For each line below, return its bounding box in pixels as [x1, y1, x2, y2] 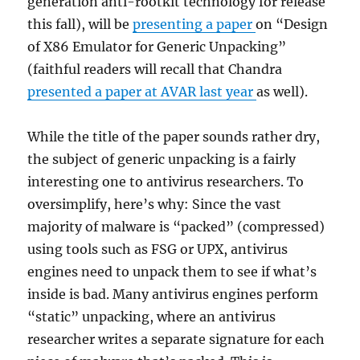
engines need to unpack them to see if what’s [27, 263, 317, 280]
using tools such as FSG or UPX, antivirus [27, 240, 288, 257]
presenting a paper [133, 15, 256, 32]
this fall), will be [27, 15, 133, 32]
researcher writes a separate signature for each [27, 330, 325, 347]
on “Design [256, 15, 329, 32]
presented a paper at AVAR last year [27, 83, 257, 100]
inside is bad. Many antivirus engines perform [27, 285, 319, 302]
